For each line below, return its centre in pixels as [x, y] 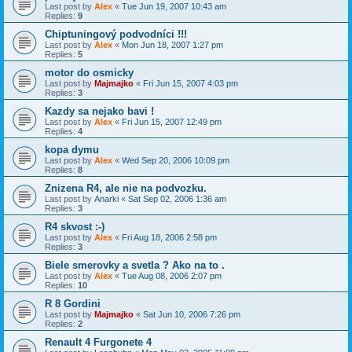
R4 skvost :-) [75, 227]
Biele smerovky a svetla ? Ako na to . [135, 266]
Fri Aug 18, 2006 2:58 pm [169, 238]
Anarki [106, 199]
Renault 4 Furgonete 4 [98, 343]
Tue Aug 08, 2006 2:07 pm [172, 276]
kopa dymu [72, 150]
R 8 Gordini [73, 304]
